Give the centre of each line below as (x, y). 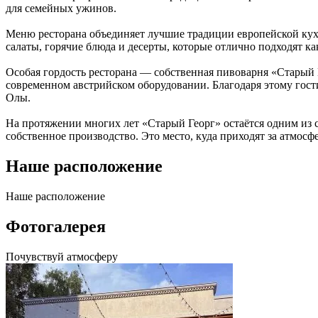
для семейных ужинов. (61, 8)
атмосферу (91, 256)
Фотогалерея (56, 226)
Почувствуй (35, 256)
